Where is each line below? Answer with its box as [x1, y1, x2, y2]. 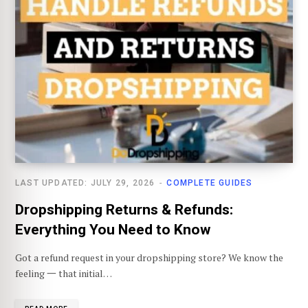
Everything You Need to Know [15, 221, 210, 239]
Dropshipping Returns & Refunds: [15, 201, 233, 219]
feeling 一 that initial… [15, 267, 112, 280]
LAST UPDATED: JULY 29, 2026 [15, 178, 155, 188]
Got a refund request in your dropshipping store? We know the [15, 251, 283, 265]
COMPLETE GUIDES [166, 178, 253, 188]
